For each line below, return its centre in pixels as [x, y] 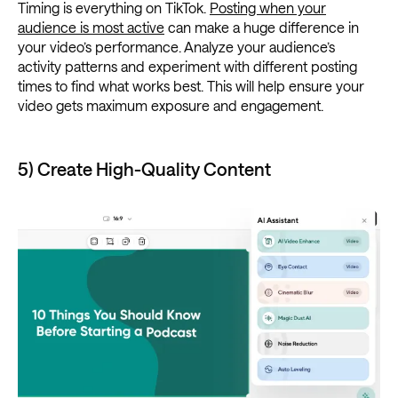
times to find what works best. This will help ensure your [191, 86]
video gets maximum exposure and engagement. [171, 106]
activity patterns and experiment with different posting [187, 67]
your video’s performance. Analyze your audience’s [176, 47]
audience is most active [91, 28]
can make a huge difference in [262, 28]
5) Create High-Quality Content [144, 169]
